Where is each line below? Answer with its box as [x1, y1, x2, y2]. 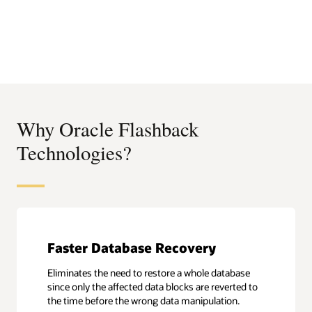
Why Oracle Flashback [17, 116, 198, 143]
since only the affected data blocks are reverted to [47, 279, 258, 293]
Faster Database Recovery [47, 238, 217, 256]
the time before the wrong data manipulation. [47, 293, 240, 307]
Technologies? [17, 139, 132, 166]
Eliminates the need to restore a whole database [47, 265, 251, 279]
